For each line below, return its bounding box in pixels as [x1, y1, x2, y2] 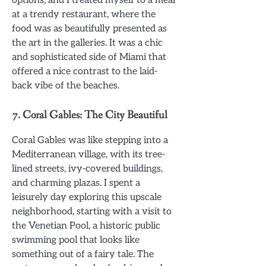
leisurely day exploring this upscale [12, 191, 161, 203]
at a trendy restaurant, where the [12, 8, 156, 20]
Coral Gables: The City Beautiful [23, 107, 167, 122]
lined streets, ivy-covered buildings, [12, 162, 163, 175]
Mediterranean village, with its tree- [12, 148, 165, 160]
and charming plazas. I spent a [12, 176, 140, 189]
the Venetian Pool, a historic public [12, 219, 160, 232]
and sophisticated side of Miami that [12, 50, 166, 63]
